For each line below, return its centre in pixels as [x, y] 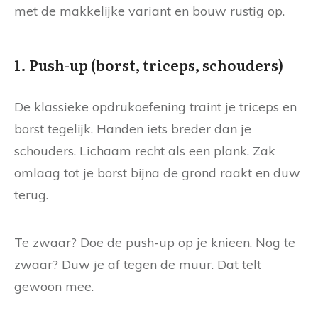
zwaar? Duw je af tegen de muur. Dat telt [138, 264]
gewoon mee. [54, 286]
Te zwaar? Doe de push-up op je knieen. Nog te [155, 242]
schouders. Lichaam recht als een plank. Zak [145, 150]
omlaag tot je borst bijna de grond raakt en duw [157, 172]
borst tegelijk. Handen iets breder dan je [133, 128]
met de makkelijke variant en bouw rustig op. [149, 11]
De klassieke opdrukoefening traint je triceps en [155, 106]
